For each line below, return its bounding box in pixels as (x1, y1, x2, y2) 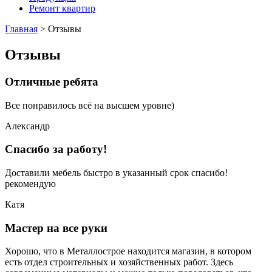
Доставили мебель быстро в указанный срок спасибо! (5, 167, 228, 178)
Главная (5, 24, 38, 34)
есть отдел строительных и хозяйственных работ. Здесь (5, 257, 233, 268)
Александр (5, 120, 50, 131)
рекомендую (5, 178, 56, 189)
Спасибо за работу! (5, 143, 107, 156)
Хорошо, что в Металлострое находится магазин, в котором (5, 246, 251, 257)
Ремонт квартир (29, 3, 95, 13)
